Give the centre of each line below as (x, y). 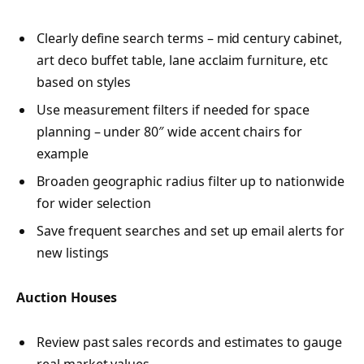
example (63, 153)
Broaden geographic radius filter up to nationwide (191, 181)
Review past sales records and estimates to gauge (189, 342)
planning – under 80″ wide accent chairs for (169, 131)
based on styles (84, 82)
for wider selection (94, 203)
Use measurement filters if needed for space (173, 109)
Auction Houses (67, 298)
